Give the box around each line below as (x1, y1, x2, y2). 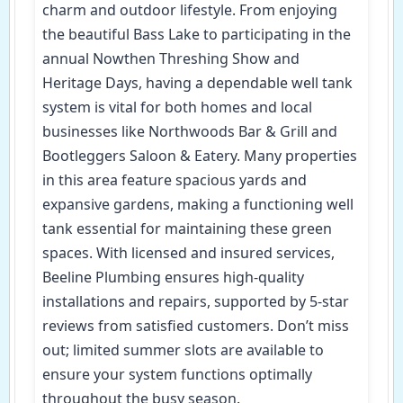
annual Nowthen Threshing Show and (42, 48, 300, 68)
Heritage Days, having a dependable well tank (42, 72, 353, 93)
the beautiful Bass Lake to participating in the (42, 23, 351, 44)
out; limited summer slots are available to (42, 339, 324, 360)
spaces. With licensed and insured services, (42, 242, 335, 263)
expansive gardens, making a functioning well (42, 193, 354, 214)
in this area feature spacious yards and (42, 169, 307, 190)
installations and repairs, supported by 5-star (42, 291, 349, 311)
